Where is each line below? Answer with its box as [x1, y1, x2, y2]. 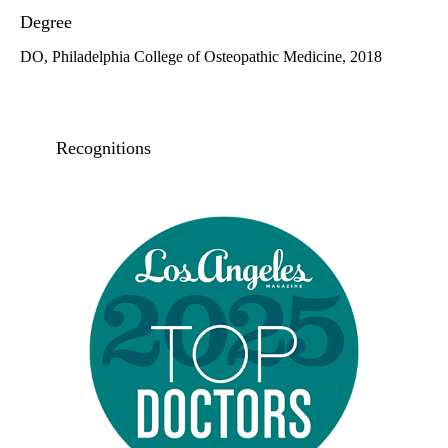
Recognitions [56, 138, 151, 159]
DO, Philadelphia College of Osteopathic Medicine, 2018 [20, 48, 382, 66]
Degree [20, 12, 72, 33]
